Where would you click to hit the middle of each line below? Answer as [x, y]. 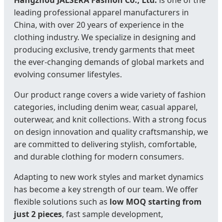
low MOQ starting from [156, 202]
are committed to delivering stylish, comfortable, [105, 144]
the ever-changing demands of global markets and [109, 62]
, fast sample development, [112, 214]
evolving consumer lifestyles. [68, 75]
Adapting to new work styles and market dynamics [109, 177]
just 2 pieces [38, 214]
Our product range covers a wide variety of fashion [110, 95]
